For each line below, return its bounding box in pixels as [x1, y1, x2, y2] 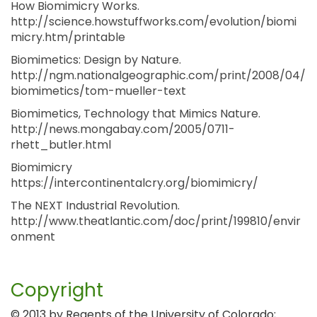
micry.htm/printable [11, 29, 125, 45]
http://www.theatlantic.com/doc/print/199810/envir [11, 213, 301, 229]
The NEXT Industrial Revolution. [11, 197, 180, 214]
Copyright [11, 277, 103, 303]
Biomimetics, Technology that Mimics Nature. [11, 105, 260, 122]
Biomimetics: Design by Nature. [11, 52, 181, 68]
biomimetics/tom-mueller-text [11, 83, 186, 99]
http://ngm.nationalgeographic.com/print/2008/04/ [11, 67, 306, 83]
